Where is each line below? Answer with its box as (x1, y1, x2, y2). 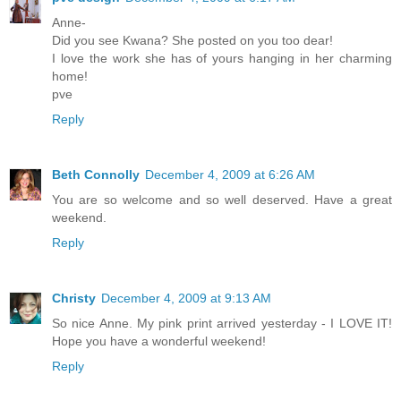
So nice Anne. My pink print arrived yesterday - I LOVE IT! (52, 315, 392, 330)
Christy (52, 290, 96, 305)
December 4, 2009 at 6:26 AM (145, 166, 315, 182)
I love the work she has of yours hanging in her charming (52, 50, 392, 65)
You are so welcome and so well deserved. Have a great (52, 192, 392, 207)
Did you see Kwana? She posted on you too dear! (52, 32, 333, 47)
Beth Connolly (52, 166, 140, 182)
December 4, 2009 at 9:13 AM (101, 290, 271, 305)
